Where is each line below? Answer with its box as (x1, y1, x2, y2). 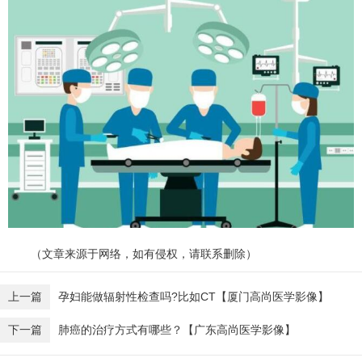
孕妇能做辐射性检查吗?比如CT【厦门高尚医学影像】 (58, 289, 329, 303)
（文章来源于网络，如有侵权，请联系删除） (31, 246, 257, 260)
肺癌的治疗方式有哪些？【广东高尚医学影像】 (58, 322, 296, 336)
